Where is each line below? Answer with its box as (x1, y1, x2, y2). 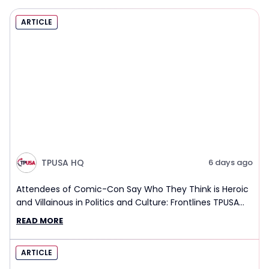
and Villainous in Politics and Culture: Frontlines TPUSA (16, 196, 239, 209)
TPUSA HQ (41, 157, 84, 169)
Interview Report (16, 210, 84, 222)
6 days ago (208, 157, 253, 169)
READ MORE (16, 215, 63, 227)
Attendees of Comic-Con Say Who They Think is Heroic (16, 183, 249, 196)
